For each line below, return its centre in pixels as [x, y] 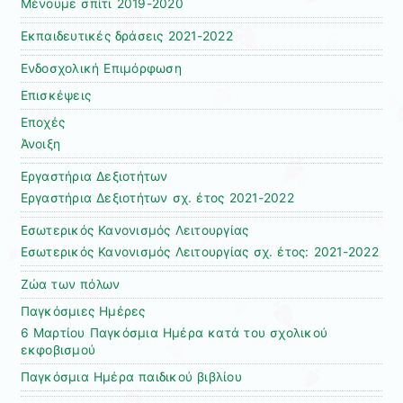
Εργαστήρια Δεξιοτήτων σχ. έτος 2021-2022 [157, 198]
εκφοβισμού [58, 350]
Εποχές [43, 123]
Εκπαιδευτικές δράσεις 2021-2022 [126, 36]
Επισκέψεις [56, 96]
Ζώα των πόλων [70, 285]
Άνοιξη [40, 144]
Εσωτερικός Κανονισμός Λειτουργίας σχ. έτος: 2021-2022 [199, 252]
